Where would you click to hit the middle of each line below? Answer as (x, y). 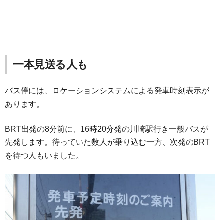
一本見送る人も (50, 64)
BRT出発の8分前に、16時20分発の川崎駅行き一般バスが (107, 129)
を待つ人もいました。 (44, 155)
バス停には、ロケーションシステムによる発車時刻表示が (107, 90)
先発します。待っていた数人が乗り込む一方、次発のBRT (107, 142)
